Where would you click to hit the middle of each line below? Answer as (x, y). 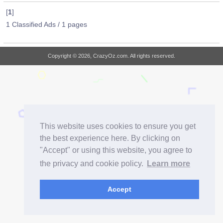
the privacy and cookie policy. (93, 164)
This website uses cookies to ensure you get (118, 126)
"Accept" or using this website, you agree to (116, 150)
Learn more (169, 164)
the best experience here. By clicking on (110, 138)
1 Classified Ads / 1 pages (47, 24)
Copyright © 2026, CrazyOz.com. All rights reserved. (111, 56)
